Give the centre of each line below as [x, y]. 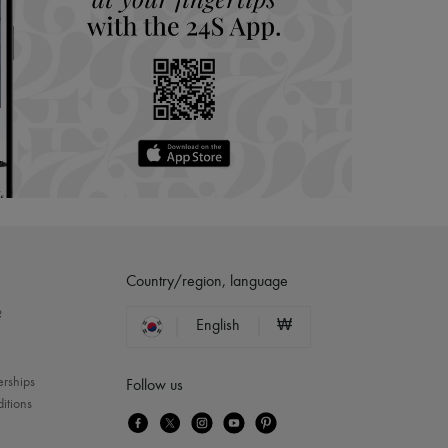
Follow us [154, 385]
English [217, 325]
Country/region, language [207, 281]
